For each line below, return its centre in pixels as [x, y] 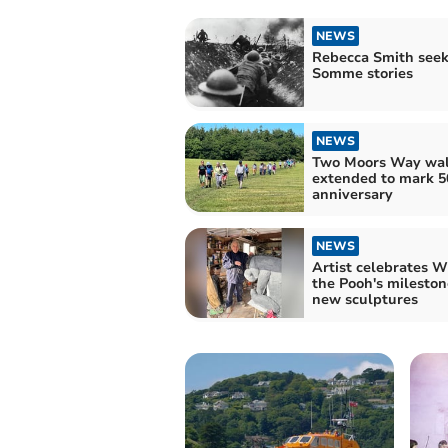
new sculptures [364, 300]
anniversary [352, 195]
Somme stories [362, 73]
